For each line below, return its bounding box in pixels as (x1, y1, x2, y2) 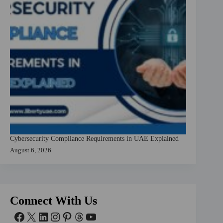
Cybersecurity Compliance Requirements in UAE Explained (10, 134, 179, 142)
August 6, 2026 (10, 146, 51, 154)
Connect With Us (10, 194, 97, 207)
